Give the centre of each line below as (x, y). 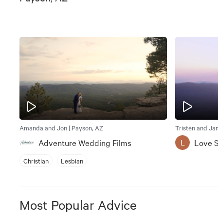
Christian (36, 160)
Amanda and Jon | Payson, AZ (61, 128)
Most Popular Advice (78, 205)
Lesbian (72, 160)
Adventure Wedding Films (85, 143)
